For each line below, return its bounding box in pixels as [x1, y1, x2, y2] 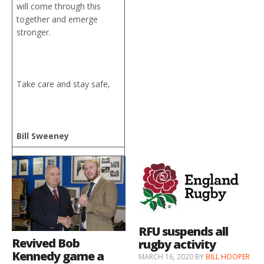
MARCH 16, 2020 [138, 252, 194, 262]
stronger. [16, 26, 51, 38]
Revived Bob [12, 235, 80, 252]
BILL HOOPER [206, 252, 250, 262]
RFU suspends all [138, 223, 229, 240]
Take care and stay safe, [16, 78, 110, 90]
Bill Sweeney [16, 130, 69, 141]
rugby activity [138, 236, 216, 253]
